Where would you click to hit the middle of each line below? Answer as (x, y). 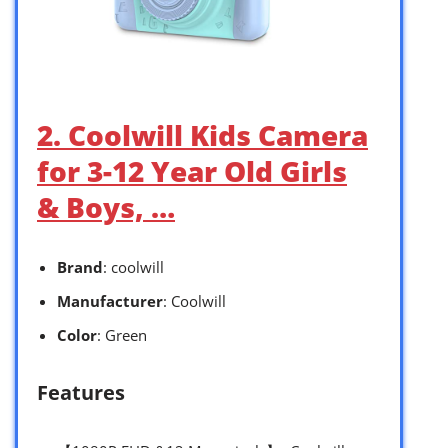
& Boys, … (106, 206)
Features (81, 392)
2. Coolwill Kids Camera (202, 134)
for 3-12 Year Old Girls (192, 170)
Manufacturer (110, 300)
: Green (122, 334)
